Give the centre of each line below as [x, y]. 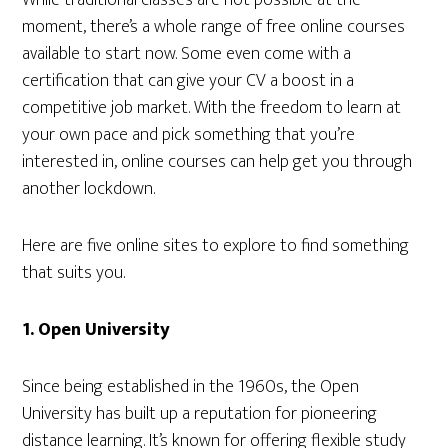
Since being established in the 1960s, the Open [191, 387]
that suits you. [74, 273]
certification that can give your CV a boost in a [188, 81]
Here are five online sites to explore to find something [216, 246]
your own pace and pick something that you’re [189, 135]
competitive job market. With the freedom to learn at [212, 108]
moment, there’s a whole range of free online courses [214, 27]
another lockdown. [89, 189]
